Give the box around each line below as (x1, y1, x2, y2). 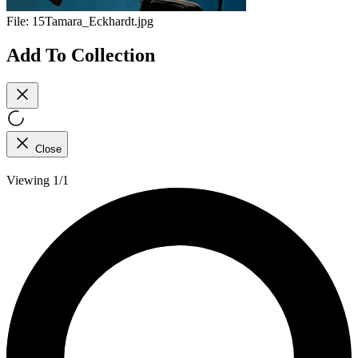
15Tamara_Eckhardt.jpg (32, 14, 153, 29)
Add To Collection (6, 44, 155, 66)
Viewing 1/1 (6, 173, 69, 187)
